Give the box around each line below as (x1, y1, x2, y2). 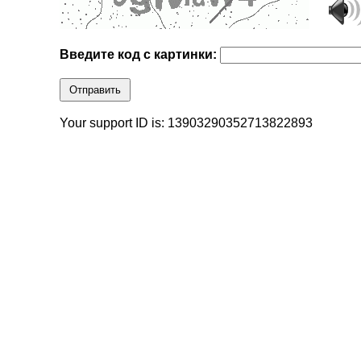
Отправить (69, 84, 122, 97)
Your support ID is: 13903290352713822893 (60, 116, 313, 131)
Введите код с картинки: (60, 48, 221, 62)
